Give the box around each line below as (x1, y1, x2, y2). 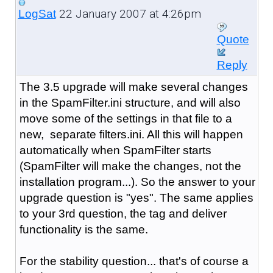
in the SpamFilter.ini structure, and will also (19, 96, 241, 109)
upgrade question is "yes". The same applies (19, 191, 253, 204)
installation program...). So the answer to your (19, 175, 255, 188)
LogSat (18, 7, 56, 20)
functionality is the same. (19, 222, 148, 236)
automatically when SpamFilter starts (19, 143, 211, 157)
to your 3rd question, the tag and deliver (19, 207, 227, 220)
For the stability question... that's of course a (19, 254, 249, 268)
